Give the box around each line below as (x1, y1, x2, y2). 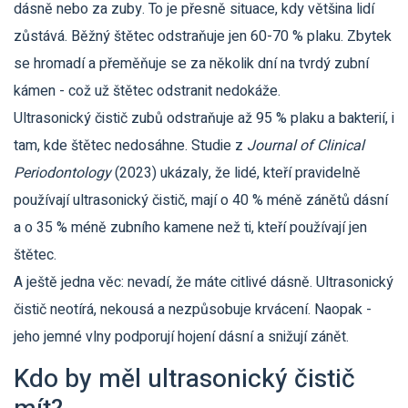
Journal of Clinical (247, 135, 364, 157)
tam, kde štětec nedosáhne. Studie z (14, 135, 247, 157)
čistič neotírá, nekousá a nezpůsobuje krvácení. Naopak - (14, 299, 372, 321)
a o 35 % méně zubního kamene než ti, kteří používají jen (14, 217, 367, 239)
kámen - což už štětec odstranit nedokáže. (14, 80, 280, 102)
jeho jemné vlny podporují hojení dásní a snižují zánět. (14, 326, 349, 348)
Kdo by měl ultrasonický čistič (14, 361, 355, 398)
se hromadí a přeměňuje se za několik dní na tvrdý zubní (14, 53, 369, 75)
